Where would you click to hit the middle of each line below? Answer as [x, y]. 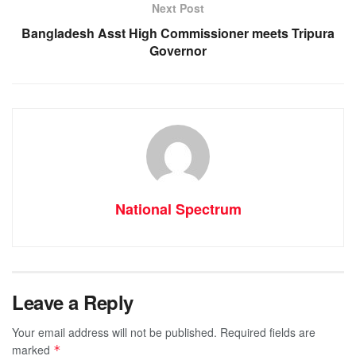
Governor [178, 50]
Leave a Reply [73, 302]
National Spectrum [178, 209]
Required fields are [268, 332]
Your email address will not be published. [114, 332]
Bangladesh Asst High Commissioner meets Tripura [178, 33]
